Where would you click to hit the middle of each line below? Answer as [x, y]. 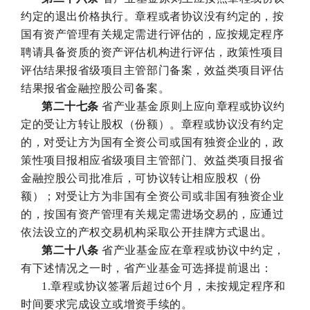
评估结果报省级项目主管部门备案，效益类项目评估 [153, 70]
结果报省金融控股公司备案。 [95, 88]
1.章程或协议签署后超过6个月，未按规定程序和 [164, 286]
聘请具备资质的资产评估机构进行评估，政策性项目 [153, 52]
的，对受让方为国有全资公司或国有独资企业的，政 [153, 142]
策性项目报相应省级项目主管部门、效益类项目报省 [153, 160]
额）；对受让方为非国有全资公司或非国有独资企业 [153, 196]
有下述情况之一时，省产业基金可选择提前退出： [147, 268]
